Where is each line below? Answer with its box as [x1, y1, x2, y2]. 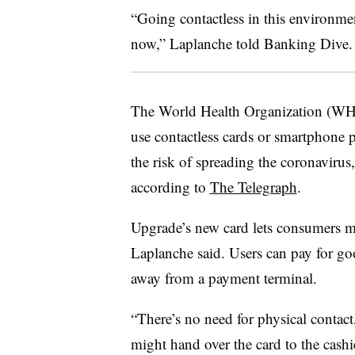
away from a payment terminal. [130, 267, 317, 288]
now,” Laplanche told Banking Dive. [130, 32, 353, 53]
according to [130, 176, 210, 197]
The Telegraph [209, 176, 297, 197]
